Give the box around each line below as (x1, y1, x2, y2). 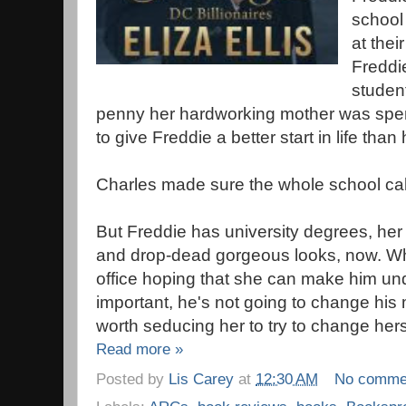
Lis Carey (169, 370, 234, 389)
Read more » (96, 339, 183, 358)
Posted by (96, 370, 169, 389)
